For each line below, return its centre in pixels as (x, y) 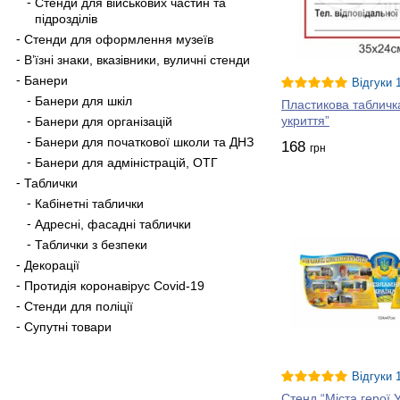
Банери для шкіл (83, 100)
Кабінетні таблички (89, 203)
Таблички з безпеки (91, 244)
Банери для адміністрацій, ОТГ (126, 162)
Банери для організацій (104, 121)
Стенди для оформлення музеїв (119, 39)
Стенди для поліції (79, 306)
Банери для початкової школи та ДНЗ (144, 142)
